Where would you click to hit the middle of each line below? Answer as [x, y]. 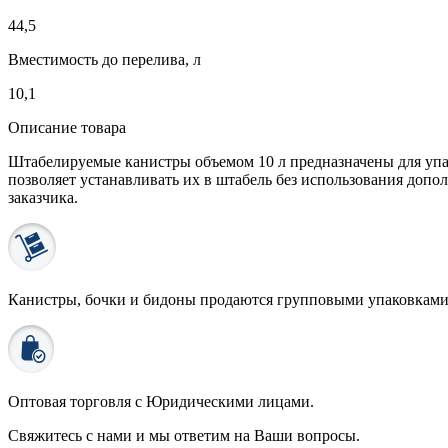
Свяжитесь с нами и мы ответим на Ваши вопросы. [184, 435]
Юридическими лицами [228, 401]
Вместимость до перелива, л [104, 59]
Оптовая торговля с [77, 401]
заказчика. [43, 197]
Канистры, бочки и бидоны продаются [142, 299]
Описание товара [67, 127]
